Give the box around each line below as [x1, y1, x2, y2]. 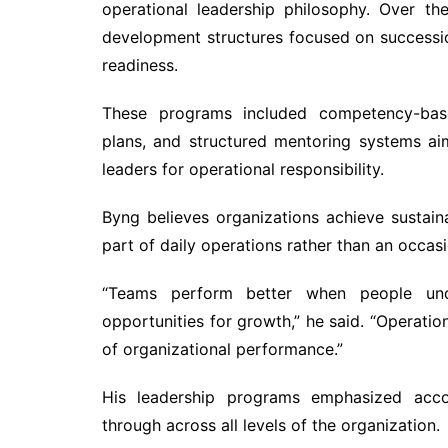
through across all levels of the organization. [102, 415, 440, 435]
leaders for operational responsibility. [102, 159, 384, 179]
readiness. [102, 55, 178, 75]
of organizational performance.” [102, 339, 343, 359]
